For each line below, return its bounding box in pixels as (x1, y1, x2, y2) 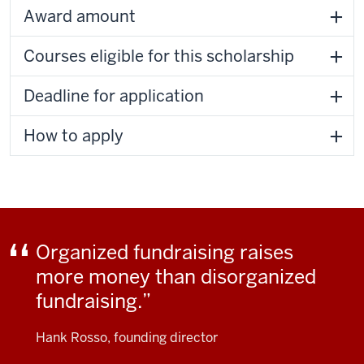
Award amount (24, 6, 136, 27)
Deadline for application (24, 85, 204, 106)
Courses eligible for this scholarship (24, 45, 294, 67)
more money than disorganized (36, 264, 316, 289)
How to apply (24, 125, 123, 146)
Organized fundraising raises (36, 240, 293, 265)
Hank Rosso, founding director (36, 329, 218, 346)
